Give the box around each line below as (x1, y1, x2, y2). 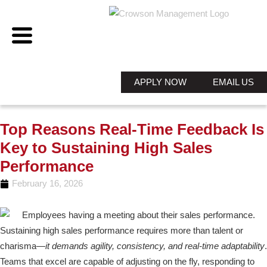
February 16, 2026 (12, 178, 83, 188)
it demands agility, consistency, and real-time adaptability (45, 241, 265, 252)
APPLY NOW (134, 77, 187, 87)
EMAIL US (213, 77, 254, 87)
